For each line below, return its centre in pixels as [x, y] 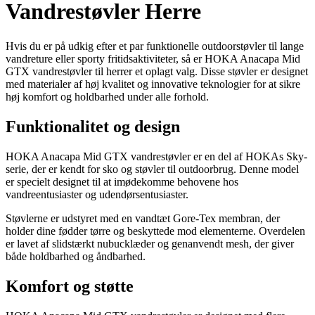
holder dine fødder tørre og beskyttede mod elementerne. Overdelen [155, 231]
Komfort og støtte [70, 286]
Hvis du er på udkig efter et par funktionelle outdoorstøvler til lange [155, 46]
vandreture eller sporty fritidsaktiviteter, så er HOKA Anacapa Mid [153, 58]
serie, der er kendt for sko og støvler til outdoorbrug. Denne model [152, 169]
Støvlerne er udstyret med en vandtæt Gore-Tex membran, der [143, 218]
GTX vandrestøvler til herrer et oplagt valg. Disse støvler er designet [157, 71]
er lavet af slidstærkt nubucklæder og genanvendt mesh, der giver [150, 243]
